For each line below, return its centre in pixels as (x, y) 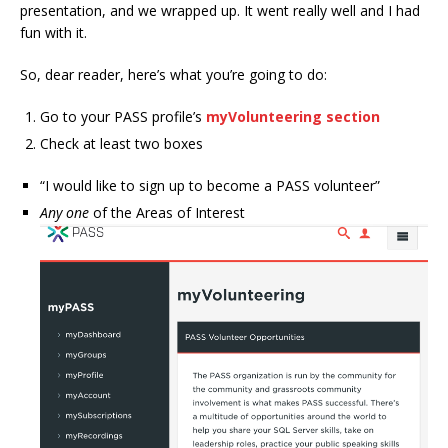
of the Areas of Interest (167, 213)
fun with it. (53, 33)
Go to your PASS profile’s (123, 117)
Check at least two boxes (121, 144)
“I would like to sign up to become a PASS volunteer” (210, 186)
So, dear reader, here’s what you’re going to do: (173, 75)
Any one (64, 213)
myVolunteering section (293, 117)
